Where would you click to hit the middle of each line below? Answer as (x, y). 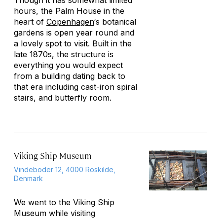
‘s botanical (115, 22)
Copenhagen (70, 22)
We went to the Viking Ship (64, 202)
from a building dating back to (70, 76)
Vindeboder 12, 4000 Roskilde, (65, 169)
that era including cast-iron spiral (75, 87)
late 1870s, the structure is (64, 54)
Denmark (28, 178)
